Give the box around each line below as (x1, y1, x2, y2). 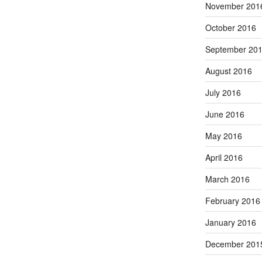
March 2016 (205, 173, 250, 185)
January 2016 (205, 216, 256, 228)
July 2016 (205, 86, 241, 98)
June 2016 (205, 108, 244, 120)
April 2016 (205, 151, 243, 163)
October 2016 (205, 21, 256, 33)
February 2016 (205, 194, 260, 206)
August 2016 (205, 64, 252, 77)
